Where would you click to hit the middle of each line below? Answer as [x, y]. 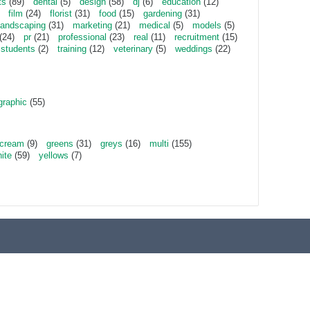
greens [60, 144]
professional [82, 37]
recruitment [197, 37]
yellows [54, 155]
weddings [194, 49]
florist [61, 13]
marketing [92, 25]
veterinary [133, 49]
